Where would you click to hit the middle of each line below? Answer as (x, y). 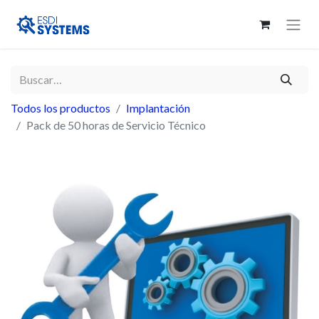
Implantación (158, 108)
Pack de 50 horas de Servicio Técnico (116, 125)
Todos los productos (61, 108)
